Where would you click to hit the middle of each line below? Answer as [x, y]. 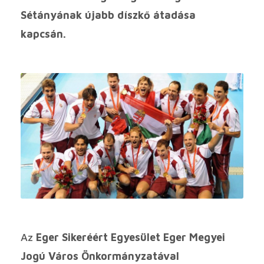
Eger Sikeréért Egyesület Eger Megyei [131, 237]
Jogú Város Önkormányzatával [100, 256]
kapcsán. [43, 34]
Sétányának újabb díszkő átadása [108, 15]
